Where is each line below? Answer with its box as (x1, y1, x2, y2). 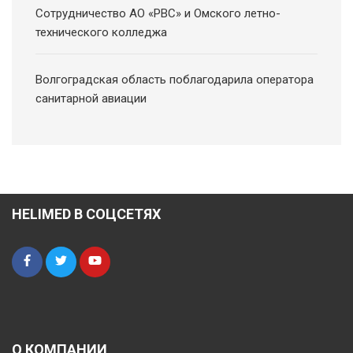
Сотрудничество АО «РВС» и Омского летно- (35, 6, 281, 20)
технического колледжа (35, 24, 167, 39)
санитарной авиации (35, 91, 147, 106)
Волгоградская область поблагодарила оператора (35, 72, 314, 87)
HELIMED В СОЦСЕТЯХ (12, 205, 161, 222)
